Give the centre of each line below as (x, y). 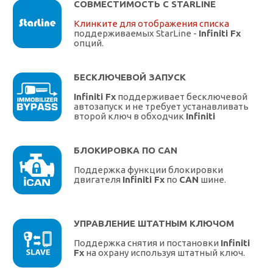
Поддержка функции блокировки (148, 170)
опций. (89, 43)
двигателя (98, 180)
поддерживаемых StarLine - (136, 34)
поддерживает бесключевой (182, 97)
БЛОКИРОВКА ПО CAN (126, 151)
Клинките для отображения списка (151, 24)
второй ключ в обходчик (130, 116)
